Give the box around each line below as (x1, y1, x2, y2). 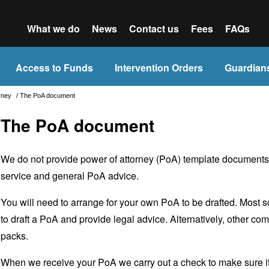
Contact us (128, 22, 179, 35)
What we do (26, 22, 80, 35)
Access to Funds (16, 61, 93, 74)
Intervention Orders (115, 61, 203, 74)
